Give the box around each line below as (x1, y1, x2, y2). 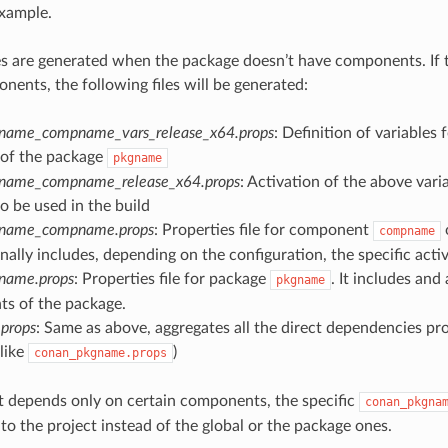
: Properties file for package (73, 271, 270, 288)
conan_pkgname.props (33, 346, 167, 361)
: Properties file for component (153, 222, 373, 239)
